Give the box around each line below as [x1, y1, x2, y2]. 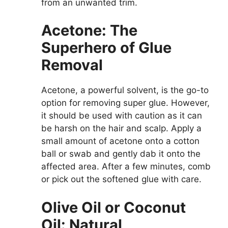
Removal [41, 56, 103, 74]
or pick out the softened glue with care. [41, 174, 202, 184]
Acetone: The [41, 21, 137, 39]
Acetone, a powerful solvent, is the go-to [41, 85, 209, 95]
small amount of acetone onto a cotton [41, 136, 199, 146]
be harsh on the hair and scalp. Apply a [41, 123, 202, 133]
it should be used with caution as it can [41, 110, 202, 121]
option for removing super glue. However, [41, 98, 210, 108]
